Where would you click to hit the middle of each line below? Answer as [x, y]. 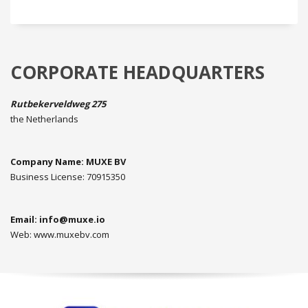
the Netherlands [44, 119]
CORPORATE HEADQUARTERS [137, 72]
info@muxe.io [72, 219]
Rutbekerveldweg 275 [58, 103]
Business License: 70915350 [68, 176]
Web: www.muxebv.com [60, 234]
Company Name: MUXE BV [68, 161]
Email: [25, 219]
